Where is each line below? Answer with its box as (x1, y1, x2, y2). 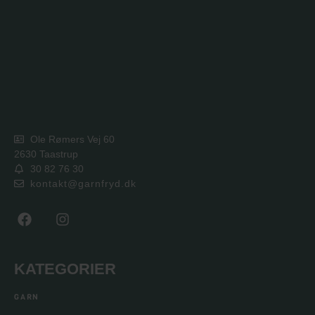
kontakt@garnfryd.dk (30, 177, 136, 189)
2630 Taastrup (14, 148, 78, 160)
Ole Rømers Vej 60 (30, 133, 115, 145)
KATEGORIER (14, 259, 116, 278)
